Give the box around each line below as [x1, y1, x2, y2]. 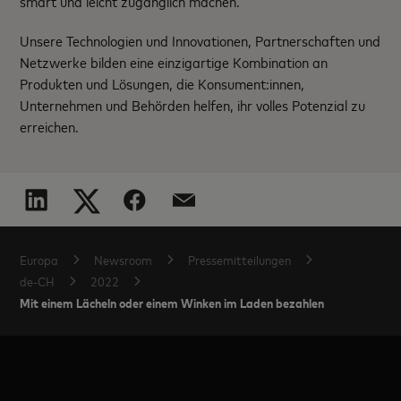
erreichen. [20, 116, 80, 137]
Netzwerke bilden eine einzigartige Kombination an [20, 52, 328, 73]
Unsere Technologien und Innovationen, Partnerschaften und [20, 30, 381, 51]
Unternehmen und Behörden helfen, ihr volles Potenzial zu [20, 95, 366, 115]
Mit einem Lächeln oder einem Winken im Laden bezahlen [20, 293, 325, 312]
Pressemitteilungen [188, 251, 292, 269]
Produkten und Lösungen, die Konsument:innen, [20, 73, 305, 94]
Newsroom [94, 251, 153, 269]
